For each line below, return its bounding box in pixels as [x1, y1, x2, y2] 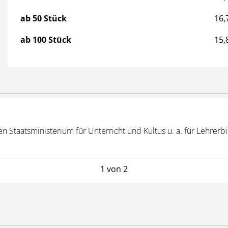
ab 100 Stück [20, 34, 71, 45]
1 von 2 [100, 163, 128, 175]
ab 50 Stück [20, 12, 67, 24]
